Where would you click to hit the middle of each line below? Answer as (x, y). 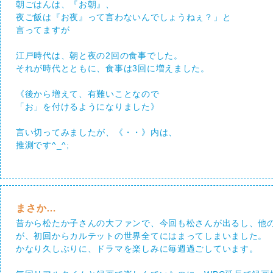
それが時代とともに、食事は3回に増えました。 (113, 68)
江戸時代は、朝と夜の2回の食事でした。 (99, 55)
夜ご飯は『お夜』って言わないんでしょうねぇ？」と (124, 17)
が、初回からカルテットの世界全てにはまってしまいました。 (142, 236)
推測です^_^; (43, 145)
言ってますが (43, 30)
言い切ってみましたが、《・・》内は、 (97, 132)
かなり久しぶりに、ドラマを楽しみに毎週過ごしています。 (137, 249)
